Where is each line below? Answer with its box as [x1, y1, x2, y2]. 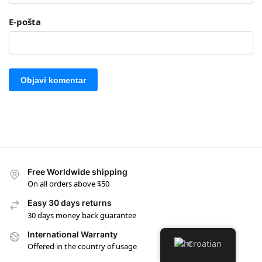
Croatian [188, 238, 222, 249]
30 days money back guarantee [27, 209, 136, 220]
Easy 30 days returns [27, 198, 112, 208]
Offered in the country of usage [27, 241, 137, 252]
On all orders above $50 [27, 178, 109, 189]
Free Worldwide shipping [27, 167, 127, 177]
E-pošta [9, 15, 41, 27]
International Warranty [27, 229, 118, 239]
